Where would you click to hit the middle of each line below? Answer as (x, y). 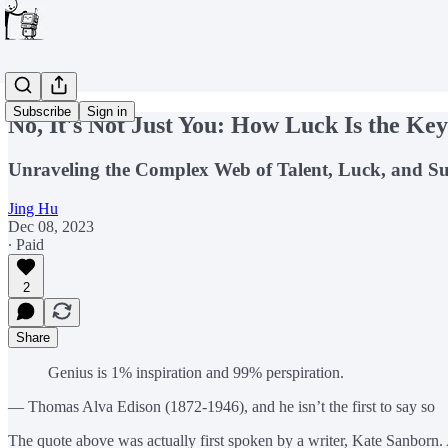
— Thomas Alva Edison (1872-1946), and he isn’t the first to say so (221, 406)
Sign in (107, 111)
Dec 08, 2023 (51, 226)
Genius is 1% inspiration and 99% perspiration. (196, 372)
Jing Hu (33, 208)
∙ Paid (26, 244)
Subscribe (42, 111)
